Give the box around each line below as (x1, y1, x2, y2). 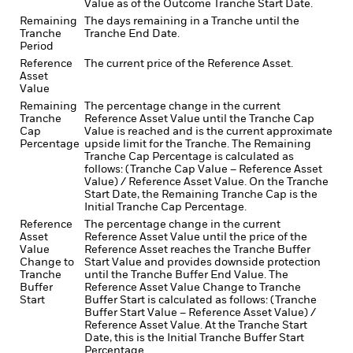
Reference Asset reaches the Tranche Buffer (84, 244, 310, 256)
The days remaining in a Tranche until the (84, 16, 299, 28)
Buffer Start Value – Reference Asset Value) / (84, 307, 316, 319)
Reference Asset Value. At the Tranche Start (84, 320, 307, 332)
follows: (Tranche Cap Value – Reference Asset (84, 164, 322, 176)
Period (20, 41, 54, 53)
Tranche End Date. (84, 28, 180, 40)
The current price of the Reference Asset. (84, 58, 293, 70)
